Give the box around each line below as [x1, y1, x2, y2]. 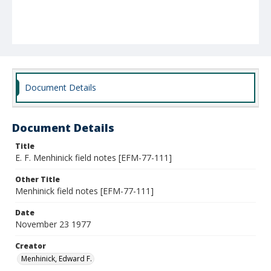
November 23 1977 [15, 218, 91, 230]
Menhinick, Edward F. [21, 253, 92, 264]
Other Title [15, 174, 60, 184]
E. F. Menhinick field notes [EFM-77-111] [15, 152, 172, 163]
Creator [15, 241, 46, 251]
